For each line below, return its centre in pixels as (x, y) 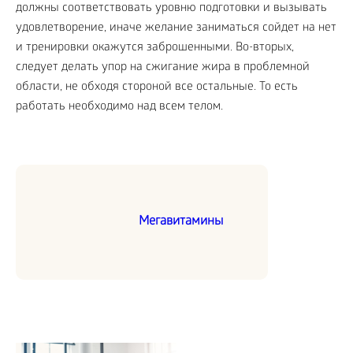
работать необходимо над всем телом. (119, 107)
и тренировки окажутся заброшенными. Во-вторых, (155, 48)
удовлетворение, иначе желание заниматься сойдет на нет (176, 28)
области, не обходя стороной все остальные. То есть (157, 87)
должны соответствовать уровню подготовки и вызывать (171, 9)
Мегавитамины (181, 222)
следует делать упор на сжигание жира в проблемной (163, 68)
